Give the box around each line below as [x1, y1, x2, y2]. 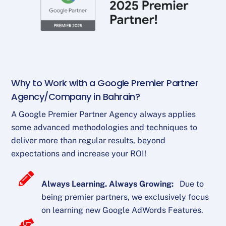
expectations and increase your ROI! [11, 148, 147, 158]
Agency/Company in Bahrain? [11, 90, 140, 103]
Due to [176, 179, 204, 189]
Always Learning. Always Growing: [41, 179, 176, 189]
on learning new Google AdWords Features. [41, 205, 204, 215]
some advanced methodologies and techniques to [11, 122, 198, 132]
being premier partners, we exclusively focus [41, 192, 209, 202]
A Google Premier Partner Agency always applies [11, 109, 196, 119]
